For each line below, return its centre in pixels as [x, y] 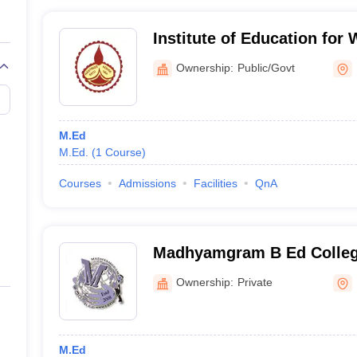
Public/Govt [266, 67]
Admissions [147, 183]
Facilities [215, 183]
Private [255, 282]
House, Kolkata [210, 59]
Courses [80, 183]
